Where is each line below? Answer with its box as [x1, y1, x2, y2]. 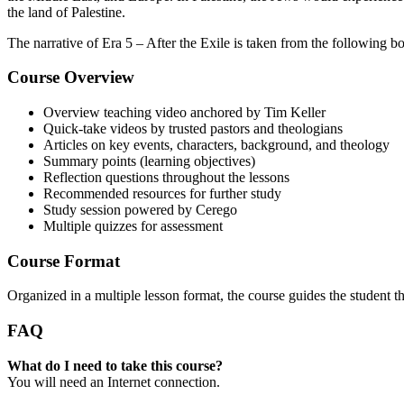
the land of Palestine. [7, 4, 125, 20]
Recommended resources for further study [43, 186, 281, 201]
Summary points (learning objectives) [43, 153, 255, 169]
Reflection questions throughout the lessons [43, 170, 289, 185]
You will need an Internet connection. [7, 373, 220, 390]
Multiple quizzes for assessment [43, 218, 223, 234]
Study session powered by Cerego [43, 202, 237, 217]
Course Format [7, 251, 120, 271]
